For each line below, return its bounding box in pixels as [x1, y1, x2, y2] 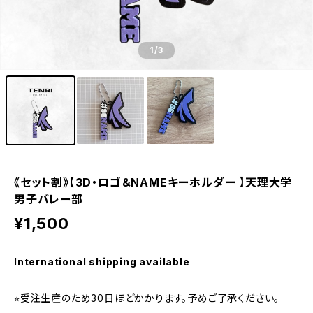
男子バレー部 [14, 192, 83, 206]
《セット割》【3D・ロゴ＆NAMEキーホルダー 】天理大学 [14, 175, 293, 189]
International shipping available [14, 256, 190, 268]
